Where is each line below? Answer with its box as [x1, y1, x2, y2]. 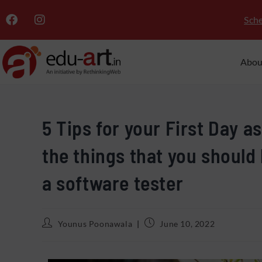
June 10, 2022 [160, 219, 215, 229]
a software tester [42, 171, 184, 195]
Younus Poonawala [57, 219, 133, 229]
